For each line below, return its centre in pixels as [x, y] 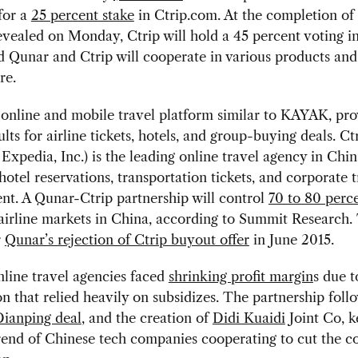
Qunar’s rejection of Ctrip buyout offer [127, 239]
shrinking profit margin [241, 276]
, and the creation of [147, 318]
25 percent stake [82, 16]
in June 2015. [291, 239]
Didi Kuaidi [249, 318]
